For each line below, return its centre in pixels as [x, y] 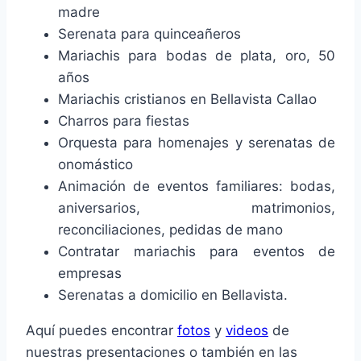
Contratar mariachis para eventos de [197, 251]
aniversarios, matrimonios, [197, 207]
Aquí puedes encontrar [102, 330]
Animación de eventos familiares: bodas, [197, 186]
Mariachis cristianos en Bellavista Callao [187, 99]
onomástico [95, 164]
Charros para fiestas [124, 120]
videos [247, 330]
